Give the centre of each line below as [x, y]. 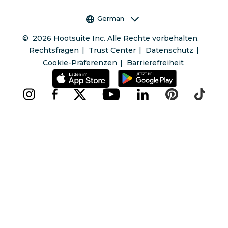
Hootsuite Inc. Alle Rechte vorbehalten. [126, 38]
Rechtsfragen [54, 50]
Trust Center [112, 50]
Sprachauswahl [110, 18]
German [111, 19]
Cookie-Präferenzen [80, 62]
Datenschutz [170, 50]
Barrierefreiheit [155, 62]
